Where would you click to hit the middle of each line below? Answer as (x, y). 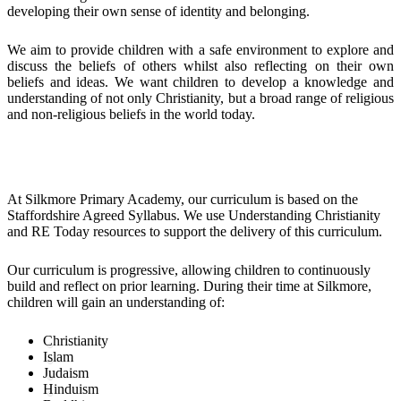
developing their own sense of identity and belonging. (158, 11)
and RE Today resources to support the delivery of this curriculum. (196, 231)
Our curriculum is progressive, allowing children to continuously (189, 269)
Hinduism (71, 388)
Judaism (66, 372)
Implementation (81, 156)
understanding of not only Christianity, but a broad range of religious (200, 98)
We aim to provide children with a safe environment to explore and (200, 49)
